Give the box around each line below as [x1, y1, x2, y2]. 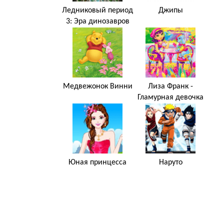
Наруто [158, 158, 182, 166]
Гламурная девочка [137, 93, 203, 101]
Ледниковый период [62, 6, 133, 14]
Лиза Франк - [148, 82, 193, 90]
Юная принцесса [68, 158, 126, 166]
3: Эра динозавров [65, 17, 129, 25]
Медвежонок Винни [62, 82, 132, 90]
